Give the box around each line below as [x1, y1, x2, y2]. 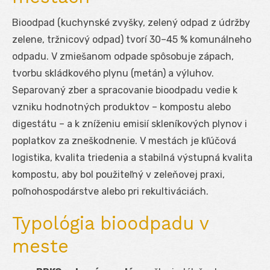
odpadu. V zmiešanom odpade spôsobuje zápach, [12, 50, 234, 62]
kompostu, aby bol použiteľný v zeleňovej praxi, [12, 168, 225, 180]
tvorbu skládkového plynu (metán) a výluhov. [12, 67, 214, 79]
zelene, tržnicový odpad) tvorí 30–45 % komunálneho [12, 33, 251, 45]
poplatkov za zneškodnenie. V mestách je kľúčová [12, 134, 236, 146]
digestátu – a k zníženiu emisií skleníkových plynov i [12, 118, 247, 130]
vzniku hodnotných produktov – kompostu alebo [12, 101, 231, 113]
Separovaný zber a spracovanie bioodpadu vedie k [12, 84, 237, 96]
